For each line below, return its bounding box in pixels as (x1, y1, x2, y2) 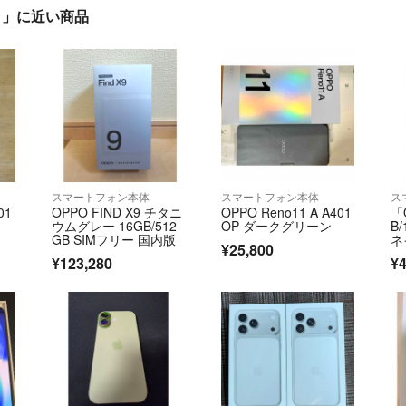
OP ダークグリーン (220, 216, 332, 235)
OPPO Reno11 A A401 (220, 202, 352, 221)
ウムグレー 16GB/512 (51, 216, 177, 235)
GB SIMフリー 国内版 (51, 229, 176, 248)
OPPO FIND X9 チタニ (51, 202, 182, 221)
